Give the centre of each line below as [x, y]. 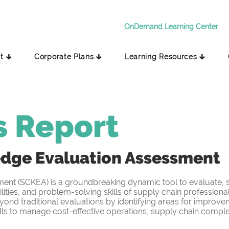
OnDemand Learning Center [171, 26]
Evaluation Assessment [128, 158]
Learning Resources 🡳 [165, 57]
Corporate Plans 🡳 [68, 57]
